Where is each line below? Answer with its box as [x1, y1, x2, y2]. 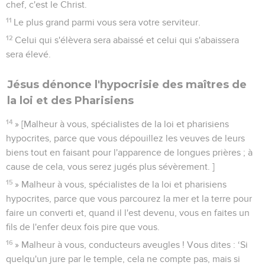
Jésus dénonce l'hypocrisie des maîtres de [7, 77, 247, 91]
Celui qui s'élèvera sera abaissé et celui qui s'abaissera [15, 35, 240, 45]
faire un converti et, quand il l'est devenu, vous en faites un [6, 208, 250, 218]
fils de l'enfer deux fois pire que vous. [6, 222, 160, 232]
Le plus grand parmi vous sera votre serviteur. [14, 17, 201, 27]
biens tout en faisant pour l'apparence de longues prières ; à [6, 147, 253, 157]
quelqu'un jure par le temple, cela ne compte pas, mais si [6, 254, 240, 264]
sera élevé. [6, 49, 51, 59]
